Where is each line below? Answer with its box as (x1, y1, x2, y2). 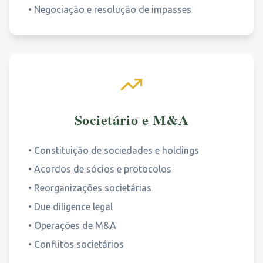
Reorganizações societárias (34, 183, 151, 193)
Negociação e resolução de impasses (34, 4, 191, 15)
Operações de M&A (34, 220, 116, 231)
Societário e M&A (74, 109, 189, 130)
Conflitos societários (34, 239, 124, 249)
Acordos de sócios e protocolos (34, 164, 171, 174)
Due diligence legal (34, 201, 113, 212)
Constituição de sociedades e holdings (34, 145, 199, 156)
